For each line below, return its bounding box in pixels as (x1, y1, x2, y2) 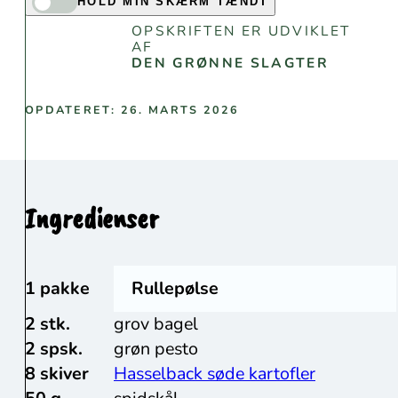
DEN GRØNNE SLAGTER (131, 52, 329, 72)
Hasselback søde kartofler (114, 361, 315, 386)
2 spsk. (25, 336, 83, 361)
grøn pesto (114, 336, 198, 361)
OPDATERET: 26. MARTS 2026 (25, 101, 240, 117)
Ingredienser (25, 199, 158, 236)
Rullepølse (144, 275, 219, 300)
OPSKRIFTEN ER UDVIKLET (131, 20, 351, 40)
